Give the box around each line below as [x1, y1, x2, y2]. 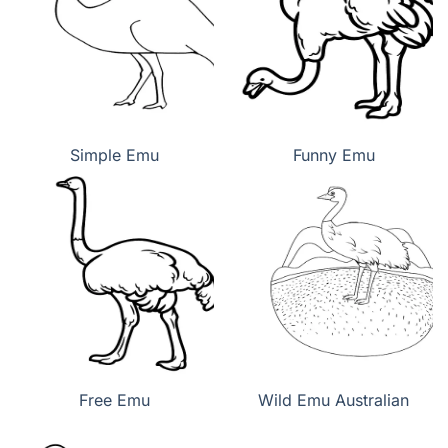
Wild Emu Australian [258, 389, 409, 410]
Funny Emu [292, 144, 375, 165]
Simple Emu [70, 144, 159, 165]
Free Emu [79, 389, 150, 410]
